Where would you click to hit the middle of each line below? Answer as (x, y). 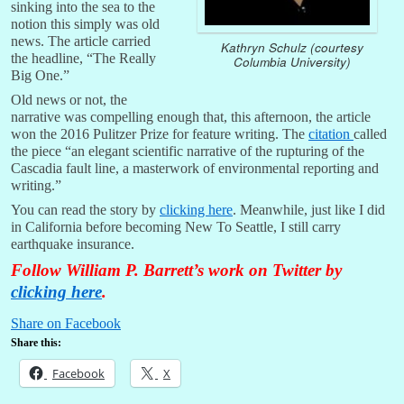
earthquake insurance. (73, 244)
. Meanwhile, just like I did (309, 210)
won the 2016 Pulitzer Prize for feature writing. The (160, 134)
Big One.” (40, 76)
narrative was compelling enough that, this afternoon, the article (191, 117)
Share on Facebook (66, 324)
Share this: (36, 343)
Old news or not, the (69, 100)
